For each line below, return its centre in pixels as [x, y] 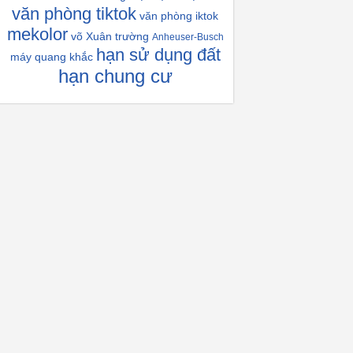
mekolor [37, 34]
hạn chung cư [115, 76]
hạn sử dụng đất [158, 55]
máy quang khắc [51, 57]
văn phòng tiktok [74, 14]
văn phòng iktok [179, 16]
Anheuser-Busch [188, 37]
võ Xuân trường [110, 36]
